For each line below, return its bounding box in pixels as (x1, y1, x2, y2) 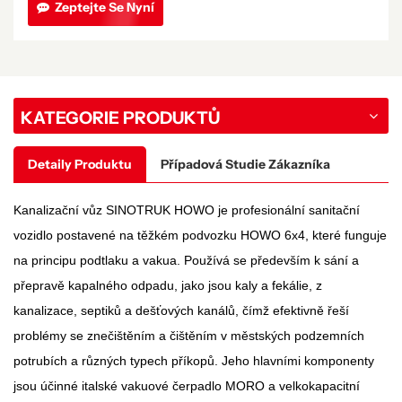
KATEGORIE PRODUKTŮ (21, 106, 220, 128)
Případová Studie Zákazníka (161, 155, 330, 172)
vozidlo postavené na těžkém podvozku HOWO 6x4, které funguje (13, 227, 387, 242)
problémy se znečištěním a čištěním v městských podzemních (13, 328, 364, 343)
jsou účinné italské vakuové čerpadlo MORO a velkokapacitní (13, 378, 360, 393)
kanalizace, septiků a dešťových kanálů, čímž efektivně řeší (13, 302, 349, 318)
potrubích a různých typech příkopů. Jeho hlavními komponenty (13, 353, 374, 368)
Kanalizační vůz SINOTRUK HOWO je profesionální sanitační (13, 202, 360, 217)
